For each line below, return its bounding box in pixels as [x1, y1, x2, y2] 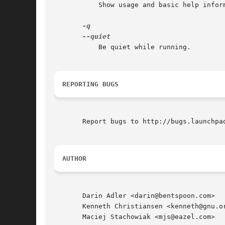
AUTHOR [62, 155, 86, 163]
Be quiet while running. [54, 43, 86, 51]
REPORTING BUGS [62, 80, 119, 88]
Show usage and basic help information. [54, 1, 86, 9]
